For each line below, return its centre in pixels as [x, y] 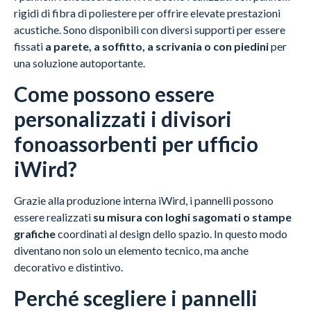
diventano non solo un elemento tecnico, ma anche [131, 250]
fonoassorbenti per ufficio [136, 143]
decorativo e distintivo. [68, 267]
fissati [30, 46]
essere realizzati [53, 217]
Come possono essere [114, 93]
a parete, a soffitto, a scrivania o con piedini [157, 46]
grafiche [36, 233]
